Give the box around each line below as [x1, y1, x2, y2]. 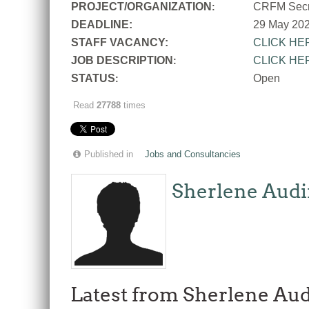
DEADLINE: [71, 19, 132, 31]
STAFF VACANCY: [71, 37, 168, 49]
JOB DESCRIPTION [71, 54, 173, 67]
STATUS [71, 72, 115, 85]
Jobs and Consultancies [145, 150, 241, 160]
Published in [84, 150, 133, 160]
